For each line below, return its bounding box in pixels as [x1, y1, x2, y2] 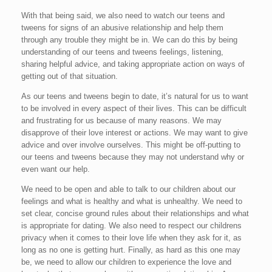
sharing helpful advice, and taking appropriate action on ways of [21, 59, 245, 69]
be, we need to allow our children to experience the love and [21, 257, 231, 267]
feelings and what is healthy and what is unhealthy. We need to [21, 197, 242, 206]
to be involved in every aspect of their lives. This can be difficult [21, 104, 246, 113]
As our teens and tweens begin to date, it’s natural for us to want [21, 92, 248, 101]
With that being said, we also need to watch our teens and [21, 11, 225, 20]
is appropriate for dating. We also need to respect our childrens [21, 221, 242, 230]
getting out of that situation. [21, 72, 118, 81]
